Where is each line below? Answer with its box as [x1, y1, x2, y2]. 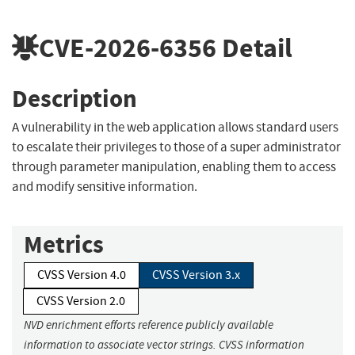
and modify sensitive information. [12, 178, 197, 196]
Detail [216, 29, 292, 66]
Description [12, 82, 137, 115]
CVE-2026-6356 [39, 29, 216, 66]
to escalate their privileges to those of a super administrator [12, 139, 341, 156]
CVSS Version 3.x [152, 267, 240, 284]
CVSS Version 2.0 [36, 293, 125, 310]
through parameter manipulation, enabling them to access [12, 158, 336, 176]
